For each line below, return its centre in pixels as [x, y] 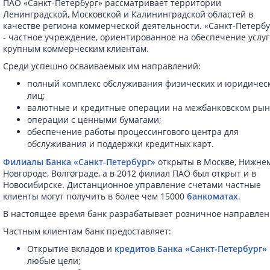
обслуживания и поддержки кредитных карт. [121, 144]
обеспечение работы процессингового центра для [133, 132]
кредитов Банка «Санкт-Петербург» [191, 249]
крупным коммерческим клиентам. [76, 49]
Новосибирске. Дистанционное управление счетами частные [132, 185]
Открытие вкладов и [71, 249]
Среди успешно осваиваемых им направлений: [102, 66]
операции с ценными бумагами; [95, 120]
